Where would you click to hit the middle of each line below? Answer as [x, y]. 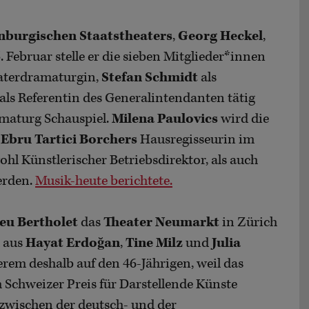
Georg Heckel [220, 37]
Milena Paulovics [165, 119]
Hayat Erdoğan [73, 243]
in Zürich [248, 223]
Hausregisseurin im [196, 140]
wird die [243, 119]
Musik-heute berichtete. [104, 181]
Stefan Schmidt [150, 78]
